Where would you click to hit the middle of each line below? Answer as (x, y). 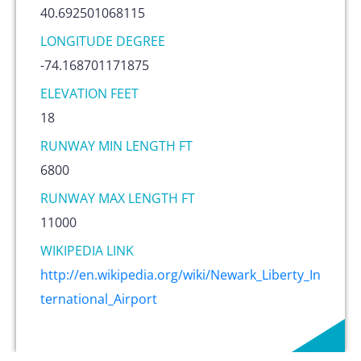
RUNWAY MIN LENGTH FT (116, 145)
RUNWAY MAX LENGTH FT (118, 198)
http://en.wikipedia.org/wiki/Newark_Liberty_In (180, 274)
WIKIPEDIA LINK (87, 250)
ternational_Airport (99, 299)
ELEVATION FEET (89, 93)
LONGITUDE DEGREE (103, 41)
